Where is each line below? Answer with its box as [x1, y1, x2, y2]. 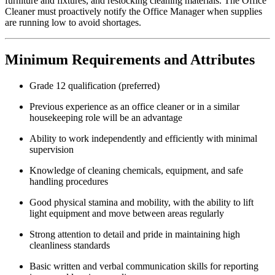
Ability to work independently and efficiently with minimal [29, 133, 257, 144]
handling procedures [29, 176, 108, 187]
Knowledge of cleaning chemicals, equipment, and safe [29, 165, 243, 176]
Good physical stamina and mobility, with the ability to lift [29, 196, 254, 207]
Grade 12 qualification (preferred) [29, 80, 160, 91]
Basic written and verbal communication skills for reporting [29, 260, 258, 271]
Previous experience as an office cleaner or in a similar [29, 101, 239, 112]
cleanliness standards [29, 239, 110, 250]
